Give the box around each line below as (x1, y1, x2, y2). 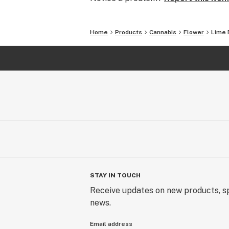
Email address (90, 220, 132, 227)
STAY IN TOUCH (90, 172, 141, 179)
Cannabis (149, 29, 176, 36)
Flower (184, 29, 204, 36)
